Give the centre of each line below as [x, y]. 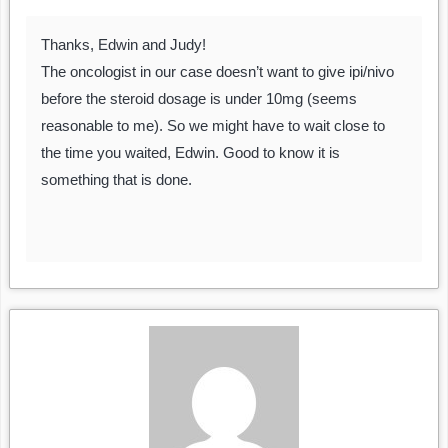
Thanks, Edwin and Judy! [123, 45]
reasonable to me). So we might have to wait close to [213, 126]
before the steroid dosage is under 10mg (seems [199, 99]
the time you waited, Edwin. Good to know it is [190, 153]
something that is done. [116, 180]
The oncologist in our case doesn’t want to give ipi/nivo [217, 72]
